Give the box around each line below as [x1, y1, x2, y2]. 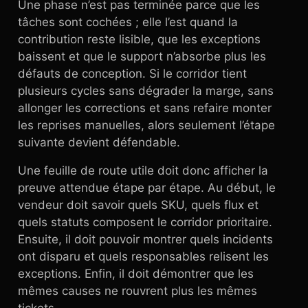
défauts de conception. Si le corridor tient [18, 67, 247, 80]
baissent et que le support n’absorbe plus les [18, 49, 266, 63]
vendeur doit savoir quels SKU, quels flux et [18, 198, 258, 212]
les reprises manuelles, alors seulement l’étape [18, 118, 275, 132]
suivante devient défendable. [18, 135, 180, 149]
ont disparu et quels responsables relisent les [18, 250, 269, 263]
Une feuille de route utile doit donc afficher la [18, 164, 268, 177]
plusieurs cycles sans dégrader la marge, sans [18, 84, 274, 98]
